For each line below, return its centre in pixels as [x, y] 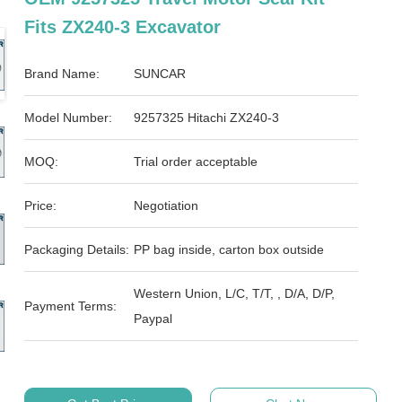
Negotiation [166, 205]
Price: [41, 205]
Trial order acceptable [196, 162]
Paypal [153, 319]
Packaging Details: [77, 249]
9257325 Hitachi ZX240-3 [207, 118]
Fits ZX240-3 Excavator [123, 27]
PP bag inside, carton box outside [229, 249]
